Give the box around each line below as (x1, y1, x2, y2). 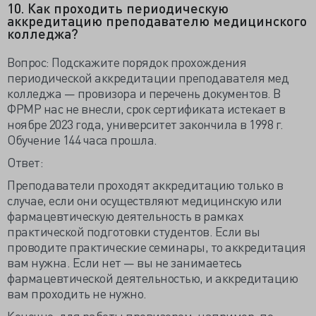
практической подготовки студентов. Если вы (7, 223, 260, 239)
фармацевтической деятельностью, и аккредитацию (7, 269, 298, 286)
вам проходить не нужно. (7, 285, 147, 301)
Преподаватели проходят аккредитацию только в (7, 176, 283, 193)
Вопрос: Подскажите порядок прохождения (7, 54, 246, 70)
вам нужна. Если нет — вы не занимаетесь (7, 254, 242, 270)
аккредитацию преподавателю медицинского (7, 12, 307, 30)
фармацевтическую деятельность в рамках (7, 207, 243, 224)
